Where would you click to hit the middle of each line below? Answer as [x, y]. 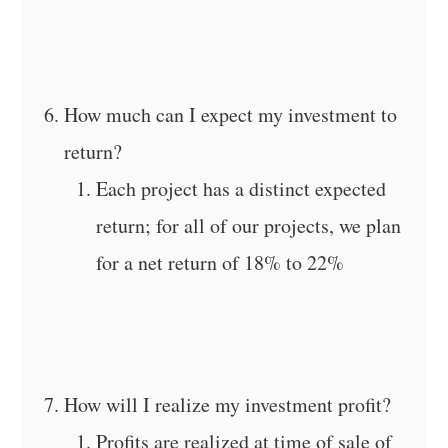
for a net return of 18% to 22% [220, 262]
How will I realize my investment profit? [228, 404]
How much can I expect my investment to [231, 114]
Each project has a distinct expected [241, 188]
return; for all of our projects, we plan [249, 225]
